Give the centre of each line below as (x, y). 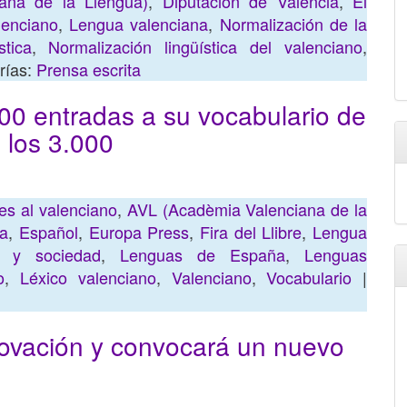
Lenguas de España (202, 254)
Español (48, 232)
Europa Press (139, 232)
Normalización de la (293, 24)
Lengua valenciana (139, 24)
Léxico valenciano (88, 277)
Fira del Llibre (251, 232)
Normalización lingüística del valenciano (206, 46)
